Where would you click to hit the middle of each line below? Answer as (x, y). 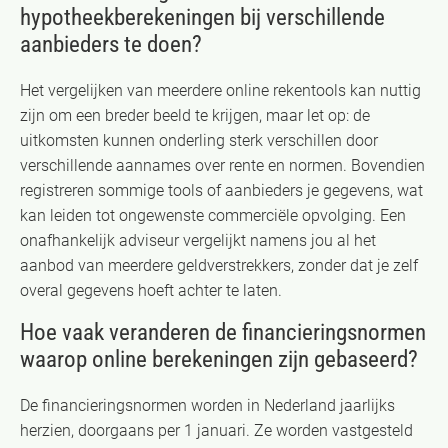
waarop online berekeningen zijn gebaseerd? (219, 359)
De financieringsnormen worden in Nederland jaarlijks (207, 405)
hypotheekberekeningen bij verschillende (202, 17)
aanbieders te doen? (111, 44)
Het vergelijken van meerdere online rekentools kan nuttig (220, 90)
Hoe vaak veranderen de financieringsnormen (223, 332)
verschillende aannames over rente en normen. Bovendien (222, 165)
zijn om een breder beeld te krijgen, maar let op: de (195, 115)
